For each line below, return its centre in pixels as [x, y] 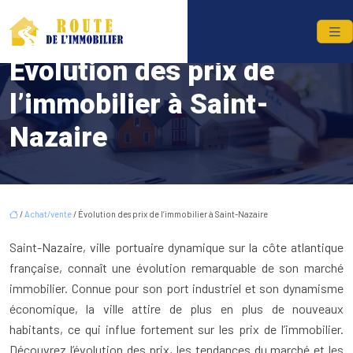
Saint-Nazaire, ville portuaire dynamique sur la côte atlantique [176, 247]
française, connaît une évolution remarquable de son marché [176, 268]
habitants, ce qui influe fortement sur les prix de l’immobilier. [176, 329]
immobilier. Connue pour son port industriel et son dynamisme [176, 288]
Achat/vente [48, 214]
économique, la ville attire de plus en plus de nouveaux [176, 309]
